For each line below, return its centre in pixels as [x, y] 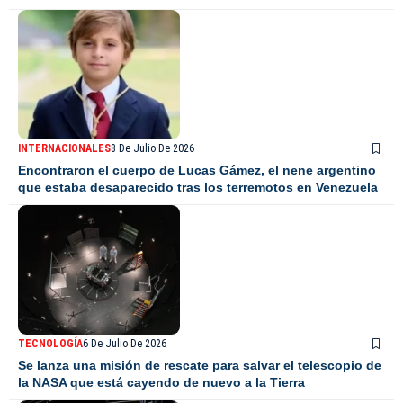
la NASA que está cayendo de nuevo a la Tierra [161, 383]
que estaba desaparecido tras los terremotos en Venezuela [198, 188]
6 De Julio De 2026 [125, 344]
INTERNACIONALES [64, 149]
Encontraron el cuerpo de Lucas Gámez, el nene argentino [197, 170]
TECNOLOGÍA [50, 344]
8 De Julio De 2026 [152, 149]
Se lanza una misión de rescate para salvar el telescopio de [200, 366]
